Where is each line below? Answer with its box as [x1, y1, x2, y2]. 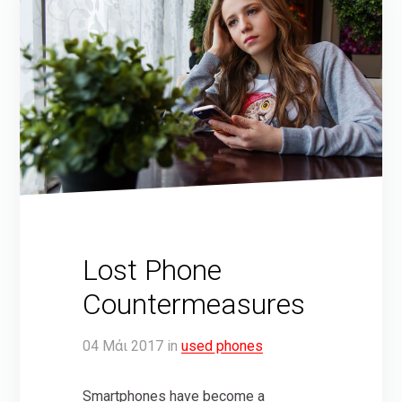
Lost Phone [83, 253, 223, 288]
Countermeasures [83, 287, 306, 322]
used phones [181, 337, 264, 355]
